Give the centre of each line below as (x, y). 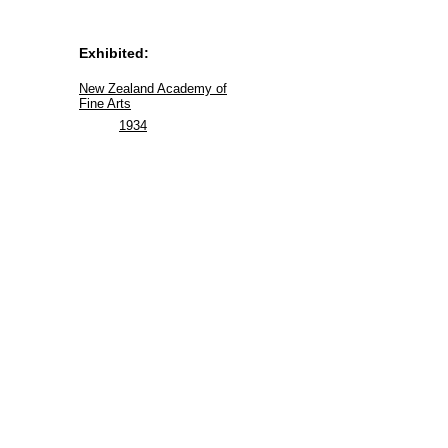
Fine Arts (105, 103)
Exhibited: (114, 52)
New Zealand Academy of (153, 88)
